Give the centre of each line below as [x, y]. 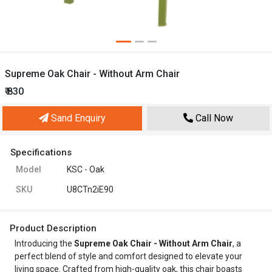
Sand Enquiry [77, 118]
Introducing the [44, 243]
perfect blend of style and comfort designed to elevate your [128, 256]
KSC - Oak [86, 169]
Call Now [213, 118]
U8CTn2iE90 [90, 189]
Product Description [53, 228]
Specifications [41, 152]
